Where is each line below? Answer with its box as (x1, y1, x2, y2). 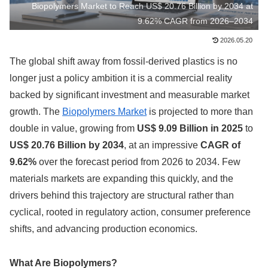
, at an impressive (124, 140, 200, 151)
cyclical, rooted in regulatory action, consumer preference (10, 207, 251, 218)
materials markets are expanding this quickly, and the (10, 173, 233, 184)
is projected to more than (147, 106, 253, 117)
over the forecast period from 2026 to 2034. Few (36, 157, 240, 167)
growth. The (10, 106, 62, 117)
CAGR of (200, 140, 240, 151)
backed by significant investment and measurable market (10, 90, 249, 100)
